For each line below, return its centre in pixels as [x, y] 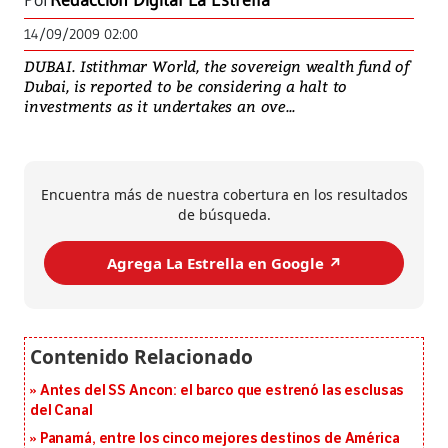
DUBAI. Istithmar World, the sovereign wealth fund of [217, 66]
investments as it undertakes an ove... [159, 106]
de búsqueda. [224, 215]
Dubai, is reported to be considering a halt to [186, 86]
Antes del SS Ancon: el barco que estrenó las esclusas [222, 391]
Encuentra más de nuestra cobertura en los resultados [224, 195]
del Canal [61, 411]
